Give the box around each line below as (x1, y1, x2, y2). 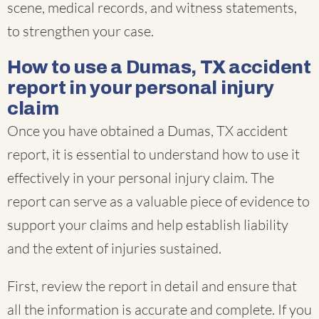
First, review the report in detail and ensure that (7, 277, 297, 296)
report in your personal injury (7, 78, 275, 98)
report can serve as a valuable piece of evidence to (7, 192, 310, 211)
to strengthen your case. (7, 22, 154, 41)
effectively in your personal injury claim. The (7, 169, 274, 187)
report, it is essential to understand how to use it (7, 145, 300, 164)
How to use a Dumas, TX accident (7, 57, 311, 78)
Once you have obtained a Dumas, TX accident (7, 122, 288, 140)
